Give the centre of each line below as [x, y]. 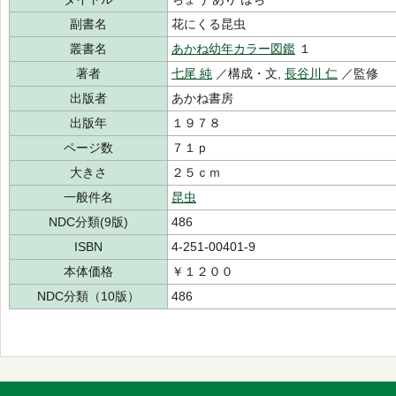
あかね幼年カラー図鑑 [233, 49]
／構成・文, [248, 73]
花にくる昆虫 [209, 24]
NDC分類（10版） [88, 296]
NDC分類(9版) [88, 222]
